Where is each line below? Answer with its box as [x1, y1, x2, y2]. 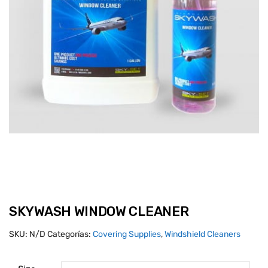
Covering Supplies [93, 229, 161, 239]
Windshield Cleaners [165, 229, 240, 239]
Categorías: [47, 229, 93, 239]
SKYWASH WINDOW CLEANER [9, 203, 189, 220]
